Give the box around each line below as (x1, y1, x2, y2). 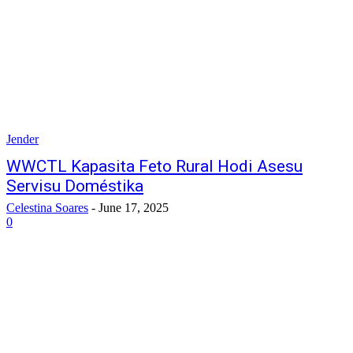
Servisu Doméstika (6, 176, 143, 195)
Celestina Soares (6, 201, 88, 214)
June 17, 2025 (98, 201, 169, 214)
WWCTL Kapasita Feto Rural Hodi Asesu (6, 157, 303, 176)
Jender (6, 132, 39, 146)
